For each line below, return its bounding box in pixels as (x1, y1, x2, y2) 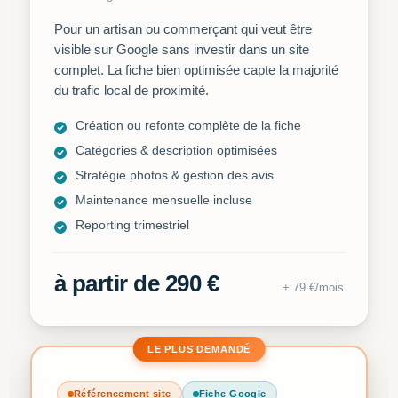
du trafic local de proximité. (54, 84, 209, 98)
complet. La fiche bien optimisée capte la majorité (54, 63, 338, 77)
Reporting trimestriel (76, 219, 189, 232)
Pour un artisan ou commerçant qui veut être (54, 22, 312, 36)
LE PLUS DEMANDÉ (147, 344, 251, 354)
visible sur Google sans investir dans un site (54, 43, 309, 57)
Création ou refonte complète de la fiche (76, 119, 301, 132)
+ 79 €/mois (283, 281, 344, 294)
